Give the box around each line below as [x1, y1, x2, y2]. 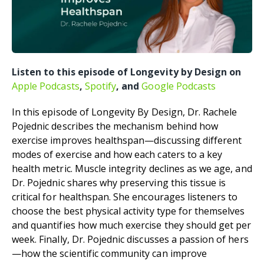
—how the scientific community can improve [12, 246, 207, 260]
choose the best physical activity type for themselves [12, 204, 245, 217]
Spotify [84, 79, 117, 93]
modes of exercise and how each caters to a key [12, 147, 223, 161]
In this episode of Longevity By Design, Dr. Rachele [12, 105, 237, 118]
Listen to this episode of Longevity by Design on [12, 65, 242, 78]
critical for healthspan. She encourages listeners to [12, 190, 238, 203]
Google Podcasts [141, 79, 216, 93]
